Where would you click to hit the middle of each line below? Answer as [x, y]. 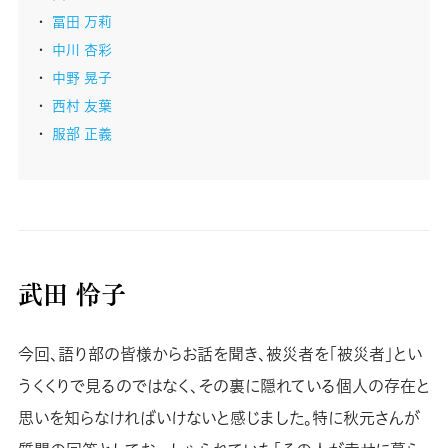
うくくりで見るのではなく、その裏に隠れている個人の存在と [223, 385]
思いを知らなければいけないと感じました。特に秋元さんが [218, 417]
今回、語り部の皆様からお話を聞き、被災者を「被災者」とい [219, 353]
